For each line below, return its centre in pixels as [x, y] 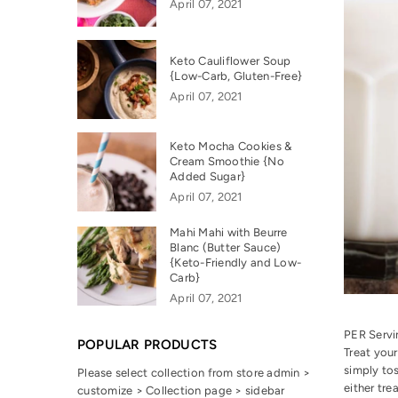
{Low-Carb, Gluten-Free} [236, 76]
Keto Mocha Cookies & [231, 146]
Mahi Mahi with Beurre [229, 233]
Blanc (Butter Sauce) [226, 248]
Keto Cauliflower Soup [231, 61]
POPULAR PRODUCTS [147, 345]
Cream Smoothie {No [227, 161]
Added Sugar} [208, 176]
